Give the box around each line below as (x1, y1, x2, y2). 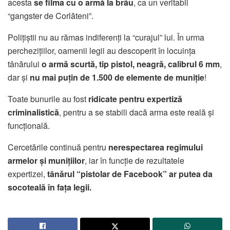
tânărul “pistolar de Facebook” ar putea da (47, 167, 213, 180)
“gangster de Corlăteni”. (8, 9, 93, 22)
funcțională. (8, 119, 50, 131)
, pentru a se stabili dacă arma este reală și (59, 106, 214, 118)
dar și (8, 71, 30, 83)
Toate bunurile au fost (8, 92, 88, 105)
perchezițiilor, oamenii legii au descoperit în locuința (8, 44, 196, 56)
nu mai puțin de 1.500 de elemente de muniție (30, 71, 204, 83)
